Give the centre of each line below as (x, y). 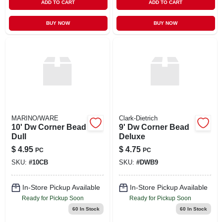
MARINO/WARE (35, 118)
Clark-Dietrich (138, 118)
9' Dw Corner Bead (154, 127)
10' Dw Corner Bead (49, 127)
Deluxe (132, 136)
